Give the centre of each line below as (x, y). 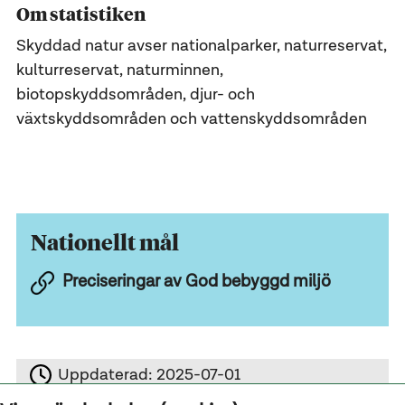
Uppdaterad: (108, 375)
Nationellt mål (105, 241)
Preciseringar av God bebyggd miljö (196, 281)
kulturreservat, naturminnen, (119, 71)
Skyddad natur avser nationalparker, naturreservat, (201, 47)
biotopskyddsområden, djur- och (135, 95)
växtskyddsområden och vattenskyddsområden (191, 120)
